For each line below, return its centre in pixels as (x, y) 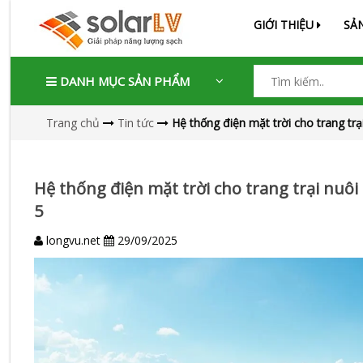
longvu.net (73, 240)
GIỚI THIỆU (285, 25)
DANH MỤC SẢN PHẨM (123, 81)
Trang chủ (73, 123)
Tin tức (135, 123)
